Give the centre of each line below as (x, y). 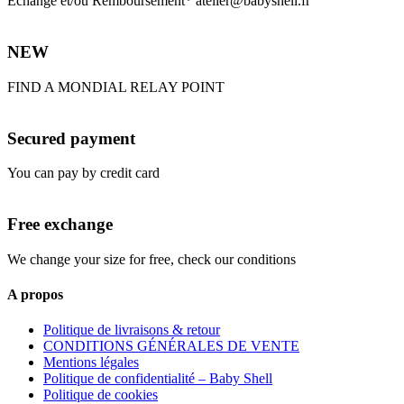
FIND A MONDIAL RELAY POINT (116, 87)
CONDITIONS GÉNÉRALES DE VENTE (171, 346)
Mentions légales (91, 363)
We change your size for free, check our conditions (151, 259)
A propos (35, 295)
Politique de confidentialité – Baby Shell (158, 379)
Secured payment (71, 138)
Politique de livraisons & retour (132, 330)
